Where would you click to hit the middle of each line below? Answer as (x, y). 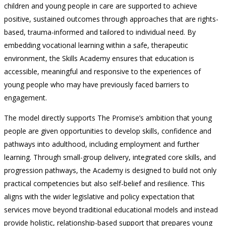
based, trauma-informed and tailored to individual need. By (100, 32)
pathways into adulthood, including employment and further (102, 144)
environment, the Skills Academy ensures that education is (99, 59)
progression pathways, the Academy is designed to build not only (110, 171)
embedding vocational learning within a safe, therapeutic (96, 45)
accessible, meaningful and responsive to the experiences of (102, 72)
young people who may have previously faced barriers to (97, 85)
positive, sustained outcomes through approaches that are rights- (111, 19)
